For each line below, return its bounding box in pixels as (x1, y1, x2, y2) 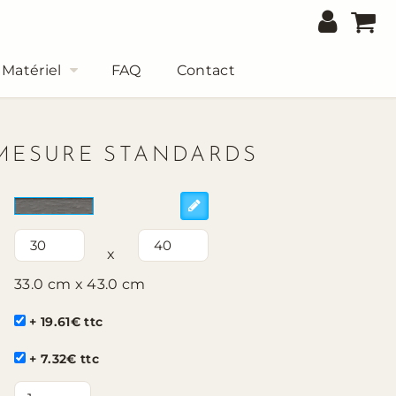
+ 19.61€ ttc (29, 313, 103, 330)
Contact (176, 62, 236, 79)
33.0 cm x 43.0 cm (14, 275, 146, 293)
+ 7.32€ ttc (29, 350, 99, 367)
